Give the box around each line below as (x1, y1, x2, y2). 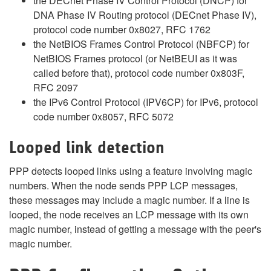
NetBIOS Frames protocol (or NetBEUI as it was (33, 51, 237, 65)
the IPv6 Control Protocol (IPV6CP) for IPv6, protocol (33, 95, 258, 109)
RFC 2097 (33, 80, 78, 94)
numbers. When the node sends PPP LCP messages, (9, 178, 238, 192)
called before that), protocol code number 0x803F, (33, 66, 244, 80)
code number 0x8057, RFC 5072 (33, 109, 174, 123)
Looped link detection (9, 138, 165, 157)
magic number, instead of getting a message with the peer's (9, 222, 261, 236)
